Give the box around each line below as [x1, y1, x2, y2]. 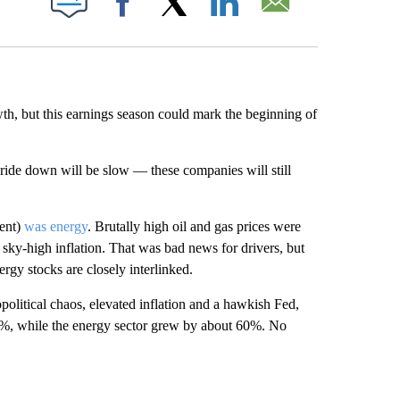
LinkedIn [249, 13, 292, 27]
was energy [23, 219, 87, 234]
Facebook [147, 13, 197, 27]
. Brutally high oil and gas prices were [87, 219, 301, 234]
